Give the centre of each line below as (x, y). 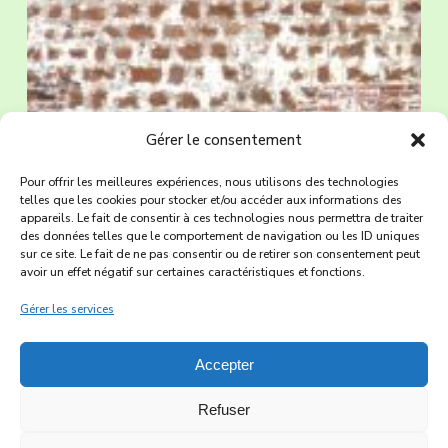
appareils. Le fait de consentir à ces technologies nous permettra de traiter (221, 218)
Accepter (224, 364)
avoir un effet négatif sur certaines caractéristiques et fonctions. (192, 272)
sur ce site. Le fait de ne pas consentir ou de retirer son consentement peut (220, 254)
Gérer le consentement (224, 140)
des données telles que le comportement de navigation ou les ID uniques (220, 236)
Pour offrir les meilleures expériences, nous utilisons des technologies (209, 182)
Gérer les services (67, 309)
